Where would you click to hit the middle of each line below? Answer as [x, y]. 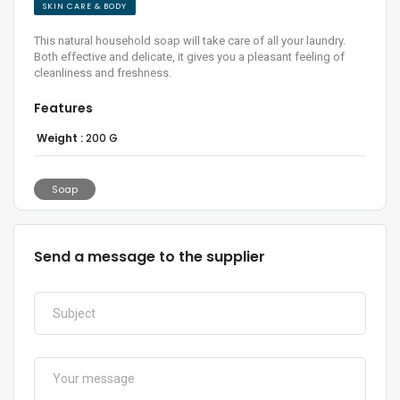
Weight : [59, 137]
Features [63, 108]
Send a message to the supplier [150, 256]
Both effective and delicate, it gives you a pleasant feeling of [189, 56]
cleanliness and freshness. [103, 72]
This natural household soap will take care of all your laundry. [190, 40]
